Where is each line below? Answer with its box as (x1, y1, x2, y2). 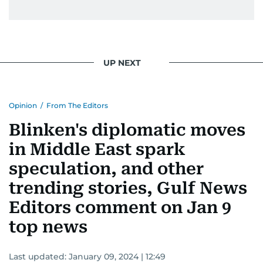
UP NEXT (103, 57, 141, 68)
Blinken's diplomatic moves (9, 120, 245, 140)
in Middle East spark (9, 140, 186, 160)
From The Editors (46, 101, 108, 110)
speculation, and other (9, 159, 204, 179)
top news (9, 217, 87, 237)
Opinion (9, 101, 37, 110)
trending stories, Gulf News (9, 178, 247, 198)
